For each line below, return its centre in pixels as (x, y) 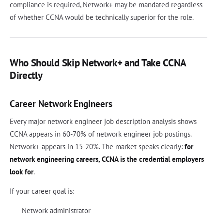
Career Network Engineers (61, 104)
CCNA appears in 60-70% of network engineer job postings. (101, 134)
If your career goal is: (42, 191)
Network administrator (56, 211)
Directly (26, 76)
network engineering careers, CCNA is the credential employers (107, 159)
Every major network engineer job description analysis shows (103, 122)
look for (22, 172)
